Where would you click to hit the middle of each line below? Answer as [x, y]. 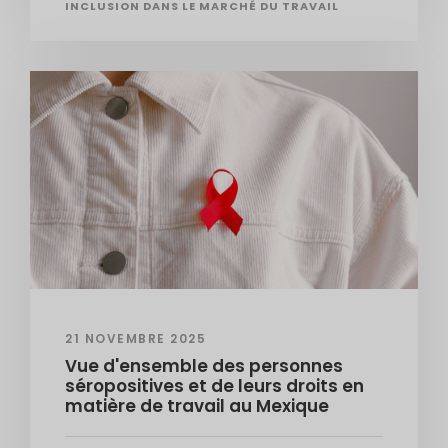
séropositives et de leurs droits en [214, 386]
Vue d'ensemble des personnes [204, 366]
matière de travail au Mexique [197, 406]
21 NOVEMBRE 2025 [135, 339]
